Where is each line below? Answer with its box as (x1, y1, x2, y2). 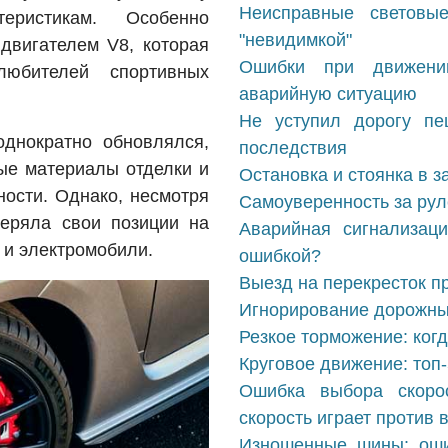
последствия (239, 138, 347, 158)
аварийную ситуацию (239, 84, 417, 104)
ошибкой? (239, 246, 321, 266)
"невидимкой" (239, 30, 352, 50)
